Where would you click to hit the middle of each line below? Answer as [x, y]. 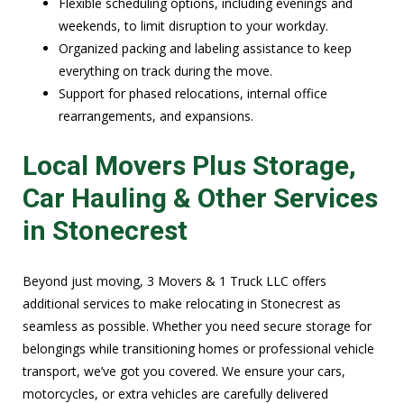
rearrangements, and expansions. [156, 116]
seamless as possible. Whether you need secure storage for [197, 326]
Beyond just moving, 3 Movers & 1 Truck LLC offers [174, 281]
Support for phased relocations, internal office [193, 94]
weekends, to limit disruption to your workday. [193, 26]
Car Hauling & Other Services [200, 198]
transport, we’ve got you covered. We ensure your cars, [184, 372]
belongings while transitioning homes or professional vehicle [198, 349]
